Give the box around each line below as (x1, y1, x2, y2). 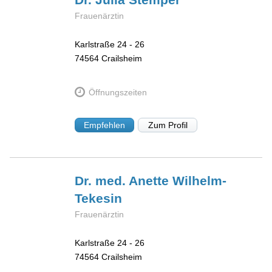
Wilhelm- (172, 174, 227, 188)
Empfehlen (84, 120, 126, 130)
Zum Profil (148, 120, 188, 130)
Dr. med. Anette (75, 174, 173, 188)
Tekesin (75, 191, 123, 205)
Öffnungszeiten (88, 87, 147, 97)
